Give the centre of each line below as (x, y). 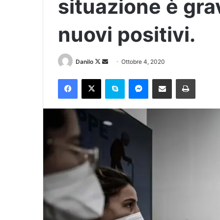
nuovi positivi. (127, 34)
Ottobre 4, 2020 (143, 62)
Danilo (84, 62)
